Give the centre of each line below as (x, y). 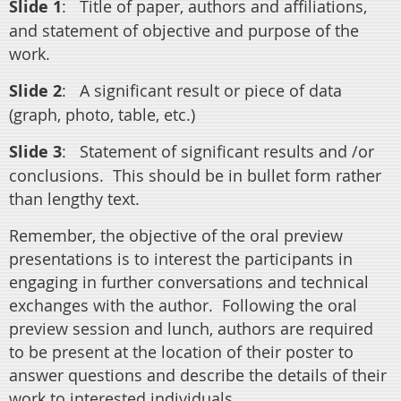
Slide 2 (35, 90)
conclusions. (56, 175)
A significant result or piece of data (209, 90)
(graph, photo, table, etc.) (102, 114)
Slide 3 (35, 151)
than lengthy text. (74, 198)
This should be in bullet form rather (245, 175)
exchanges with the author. (111, 305)
